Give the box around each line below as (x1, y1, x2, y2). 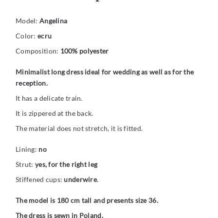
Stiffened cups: (16, 175, 64, 184)
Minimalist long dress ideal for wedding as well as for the (16, 68, 194, 76)
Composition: (16, 47, 60, 55)
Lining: (16, 145, 39, 154)
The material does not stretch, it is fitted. (16, 124, 143, 133)
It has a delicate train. (16, 94, 83, 103)
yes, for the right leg (35, 160, 98, 169)
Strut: (16, 160, 35, 169)
